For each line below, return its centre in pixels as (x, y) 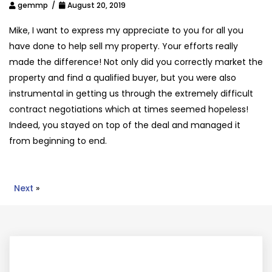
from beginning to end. (58, 141)
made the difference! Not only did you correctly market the (136, 62)
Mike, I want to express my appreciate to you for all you (126, 30)
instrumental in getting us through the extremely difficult (131, 93)
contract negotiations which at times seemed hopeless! (129, 109)
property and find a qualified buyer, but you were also (123, 78)
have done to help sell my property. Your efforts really (124, 46)
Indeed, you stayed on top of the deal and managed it (125, 125)
